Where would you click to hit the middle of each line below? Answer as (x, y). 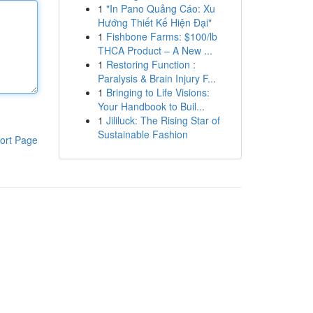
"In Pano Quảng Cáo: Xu (160, 8)
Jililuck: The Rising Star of (163, 120)
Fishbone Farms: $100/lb (161, 36)
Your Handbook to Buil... (151, 106)
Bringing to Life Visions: (158, 92)
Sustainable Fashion (143, 134)
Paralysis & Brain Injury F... (156, 78)
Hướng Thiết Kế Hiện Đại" (154, 22)
